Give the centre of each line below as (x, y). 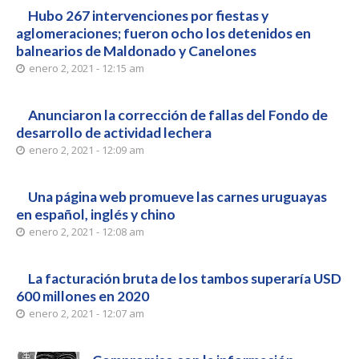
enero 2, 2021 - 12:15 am (87, 68)
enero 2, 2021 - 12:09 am (87, 150)
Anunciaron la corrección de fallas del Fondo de (178, 115)
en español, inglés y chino (96, 214)
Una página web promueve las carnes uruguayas (177, 197)
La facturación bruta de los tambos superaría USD (185, 278)
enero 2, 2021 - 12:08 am (87, 232)
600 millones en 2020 (83, 296)
